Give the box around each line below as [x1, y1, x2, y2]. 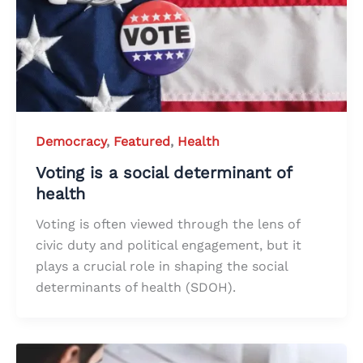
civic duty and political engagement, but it [36, 237, 301, 254]
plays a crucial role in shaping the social [36, 258, 288, 275]
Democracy [36, 133, 106, 149]
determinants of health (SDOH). [36, 280, 236, 296]
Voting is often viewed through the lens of [36, 216, 300, 233]
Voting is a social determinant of [36, 163, 292, 183]
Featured [113, 133, 170, 149]
